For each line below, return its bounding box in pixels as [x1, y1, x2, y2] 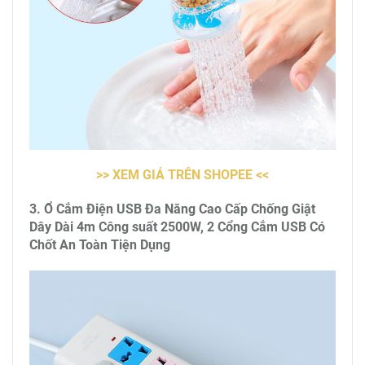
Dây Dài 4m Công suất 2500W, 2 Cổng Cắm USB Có [29, 219, 325, 235]
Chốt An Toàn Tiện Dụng [29, 237, 170, 253]
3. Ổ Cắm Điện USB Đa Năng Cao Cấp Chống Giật [29, 201, 315, 218]
